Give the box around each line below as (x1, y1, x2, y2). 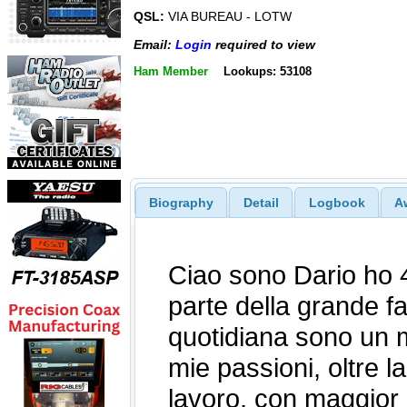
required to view (212, 36, 315, 52)
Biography (148, 194, 213, 210)
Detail (243, 194, 279, 210)
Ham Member (134, 65, 208, 78)
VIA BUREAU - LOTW (164, 9, 292, 25)
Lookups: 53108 (223, 65, 312, 78)
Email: (134, 36, 175, 52)
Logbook (308, 194, 365, 210)
